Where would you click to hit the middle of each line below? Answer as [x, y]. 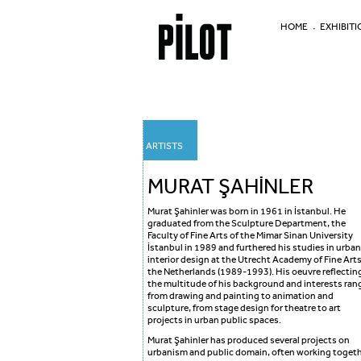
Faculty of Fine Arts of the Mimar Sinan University [250, 236]
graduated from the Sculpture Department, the [247, 224]
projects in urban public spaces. [214, 320]
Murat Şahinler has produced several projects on [249, 340]
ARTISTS [164, 146]
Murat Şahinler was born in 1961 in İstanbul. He [247, 212]
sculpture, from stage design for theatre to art [244, 308]
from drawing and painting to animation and [241, 296]
